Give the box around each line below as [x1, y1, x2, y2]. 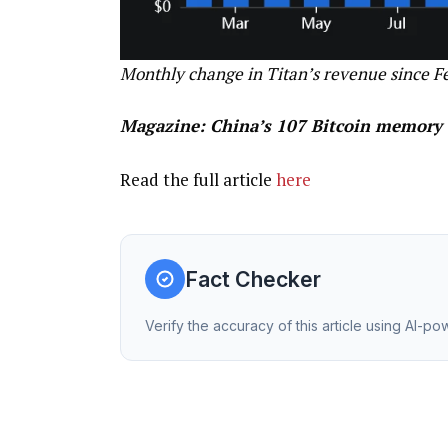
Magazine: [119, 114, 210, 138]
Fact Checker [184, 265, 321, 292]
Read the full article [119, 168, 276, 192]
